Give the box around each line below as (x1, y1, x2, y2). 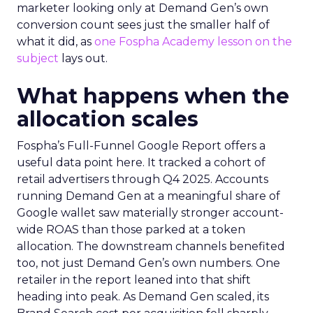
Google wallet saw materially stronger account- (17, 206, 284, 219)
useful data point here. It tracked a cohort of (17, 156, 265, 169)
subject (17, 52, 59, 65)
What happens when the (17, 83, 289, 109)
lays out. (59, 52, 108, 65)
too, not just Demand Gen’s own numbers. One (17, 256, 280, 270)
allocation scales (17, 106, 198, 132)
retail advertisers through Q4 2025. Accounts (17, 173, 268, 186)
